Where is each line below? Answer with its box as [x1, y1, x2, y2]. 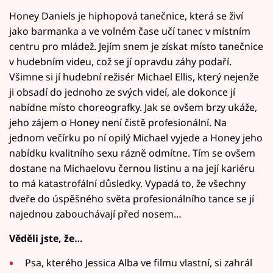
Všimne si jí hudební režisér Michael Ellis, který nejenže [9, 69, 259, 83]
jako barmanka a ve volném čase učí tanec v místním [9, 24, 250, 38]
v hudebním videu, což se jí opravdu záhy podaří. [9, 54, 232, 68]
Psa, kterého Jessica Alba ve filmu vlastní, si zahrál [25, 255, 253, 269]
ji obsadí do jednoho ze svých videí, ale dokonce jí [9, 85, 235, 99]
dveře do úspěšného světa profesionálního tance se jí [9, 191, 254, 205]
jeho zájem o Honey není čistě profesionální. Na [9, 115, 227, 129]
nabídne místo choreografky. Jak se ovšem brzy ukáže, [9, 100, 257, 114]
